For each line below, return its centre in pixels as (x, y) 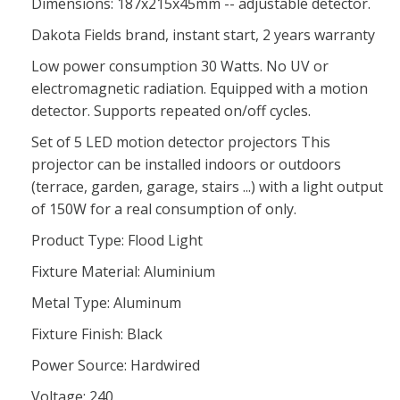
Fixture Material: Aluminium (123, 271)
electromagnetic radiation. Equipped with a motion (200, 88)
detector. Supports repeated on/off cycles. (171, 111)
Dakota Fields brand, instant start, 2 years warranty (203, 35)
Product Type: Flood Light (117, 240)
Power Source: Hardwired (116, 365)
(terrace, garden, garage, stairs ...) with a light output (207, 187)
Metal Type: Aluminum (106, 303)
